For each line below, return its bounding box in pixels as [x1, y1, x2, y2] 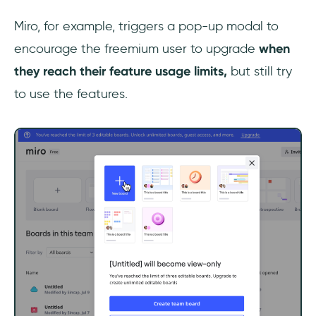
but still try [227, 63, 292, 79]
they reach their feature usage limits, [14, 63, 227, 79]
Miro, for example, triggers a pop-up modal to [14, 18, 279, 34]
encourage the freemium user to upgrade [14, 41, 259, 56]
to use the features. [14, 86, 131, 102]
